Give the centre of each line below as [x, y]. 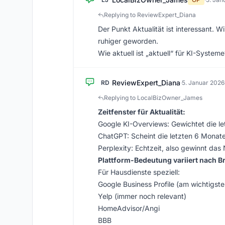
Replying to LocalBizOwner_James [153, 98]
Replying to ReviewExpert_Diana [150, 15]
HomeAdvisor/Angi [129, 208]
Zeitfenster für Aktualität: [142, 112]
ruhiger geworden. [128, 41]
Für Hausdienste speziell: [139, 172]
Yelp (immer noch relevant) [142, 196]
